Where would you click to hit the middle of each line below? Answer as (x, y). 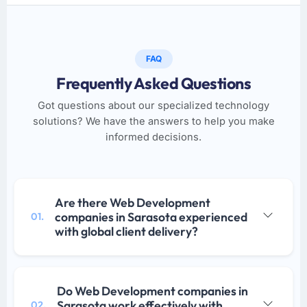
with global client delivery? (126, 231)
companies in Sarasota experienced (151, 217)
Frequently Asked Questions (153, 83)
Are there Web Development (133, 202)
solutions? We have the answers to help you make (153, 121)
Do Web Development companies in (152, 291)
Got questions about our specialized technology (153, 105)
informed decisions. (153, 137)
